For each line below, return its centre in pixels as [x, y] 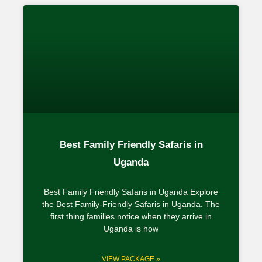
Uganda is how [131, 228]
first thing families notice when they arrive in [131, 216]
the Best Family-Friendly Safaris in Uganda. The [131, 204]
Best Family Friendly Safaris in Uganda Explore [131, 192]
